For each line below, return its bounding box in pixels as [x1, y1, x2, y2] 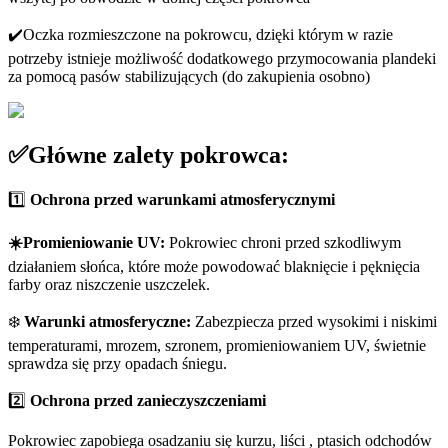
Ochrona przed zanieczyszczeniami [30, 392, 266, 410]
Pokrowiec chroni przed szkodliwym [165, 234, 401, 252]
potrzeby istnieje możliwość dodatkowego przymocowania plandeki [8, 49, 436, 67]
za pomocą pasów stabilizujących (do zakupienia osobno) [8, 67, 370, 85]
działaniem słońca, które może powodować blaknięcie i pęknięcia [8, 258, 420, 276]
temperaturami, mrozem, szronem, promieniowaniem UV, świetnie [8, 337, 426, 355]
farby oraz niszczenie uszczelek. [8, 276, 210, 294]
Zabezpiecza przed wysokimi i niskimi [191, 313, 437, 331]
